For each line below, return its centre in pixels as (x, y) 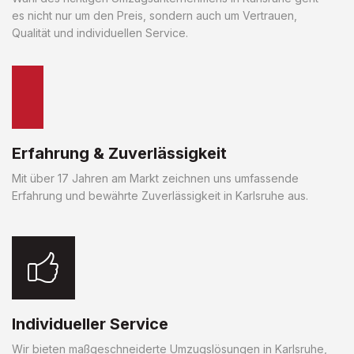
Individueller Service (90, 324)
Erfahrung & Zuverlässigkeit (119, 153)
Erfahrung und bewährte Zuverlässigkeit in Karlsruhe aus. (160, 195)
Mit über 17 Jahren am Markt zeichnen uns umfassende (155, 178)
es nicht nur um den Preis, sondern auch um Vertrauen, (154, 15)
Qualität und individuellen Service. (100, 32)
